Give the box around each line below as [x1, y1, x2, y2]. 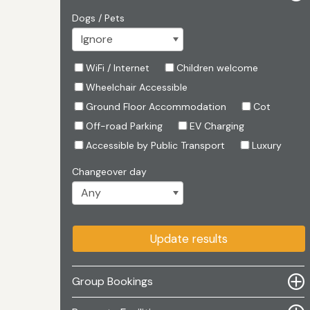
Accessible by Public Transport [86, 139, 225, 152]
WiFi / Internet [86, 62, 149, 75]
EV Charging [190, 120, 244, 133]
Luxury [252, 139, 282, 152]
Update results [150, 231, 228, 247]
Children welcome [176, 62, 258, 75]
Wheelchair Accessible [86, 81, 188, 94]
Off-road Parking [86, 120, 163, 133]
